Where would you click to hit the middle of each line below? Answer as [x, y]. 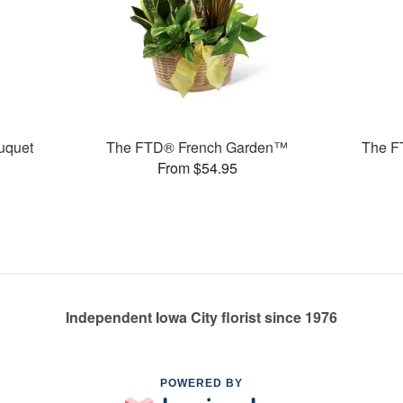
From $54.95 [197, 167]
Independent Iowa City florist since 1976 [201, 318]
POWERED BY [201, 384]
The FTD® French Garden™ [197, 147]
